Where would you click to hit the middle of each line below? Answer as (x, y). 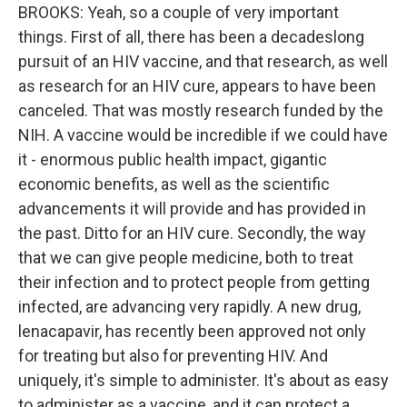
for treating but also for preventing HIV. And (173, 356)
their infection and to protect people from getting (194, 282)
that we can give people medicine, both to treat (186, 258)
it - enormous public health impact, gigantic (173, 159)
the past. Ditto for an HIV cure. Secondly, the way (192, 233)
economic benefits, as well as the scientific (174, 184)
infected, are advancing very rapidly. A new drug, (189, 307)
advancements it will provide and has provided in (192, 208)
